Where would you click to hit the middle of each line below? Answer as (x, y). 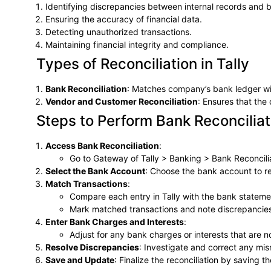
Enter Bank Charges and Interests (115, 221)
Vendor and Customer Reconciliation (122, 101)
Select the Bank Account (95, 171)
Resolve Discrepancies (92, 247)
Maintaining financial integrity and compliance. (137, 44)
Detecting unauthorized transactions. (119, 31)
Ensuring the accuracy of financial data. (124, 19)
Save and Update (80, 260)
